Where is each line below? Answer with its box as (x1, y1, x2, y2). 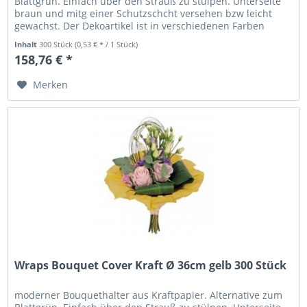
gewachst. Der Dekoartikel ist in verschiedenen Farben (14, 19, 265, 33)
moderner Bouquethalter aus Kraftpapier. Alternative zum (14, 288, 283, 302)
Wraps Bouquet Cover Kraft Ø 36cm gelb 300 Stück (14, 258, 287, 273)
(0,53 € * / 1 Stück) (75, 39, 138, 50)
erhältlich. (14, 32, 62, 45)
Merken (33, 78, 69, 92)
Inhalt (14, 39, 40, 50)
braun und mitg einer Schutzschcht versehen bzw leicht (14, 7, 273, 21)
